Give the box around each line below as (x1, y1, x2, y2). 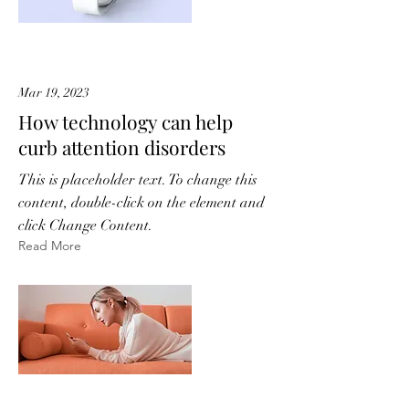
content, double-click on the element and (18, 194, 265, 212)
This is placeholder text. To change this (18, 171, 257, 189)
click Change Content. (18, 216, 152, 235)
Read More (18, 237, 81, 254)
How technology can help (18, 109, 233, 134)
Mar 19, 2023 (18, 85, 89, 100)
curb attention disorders (18, 134, 225, 160)
